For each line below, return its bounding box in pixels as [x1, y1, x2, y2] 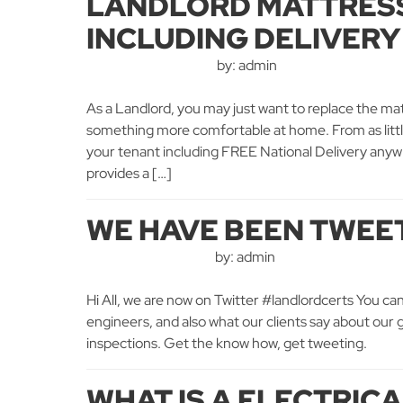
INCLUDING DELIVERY [86, 19, 400, 58]
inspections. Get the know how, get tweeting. [86, 334, 367, 353]
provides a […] [86, 164, 172, 183]
